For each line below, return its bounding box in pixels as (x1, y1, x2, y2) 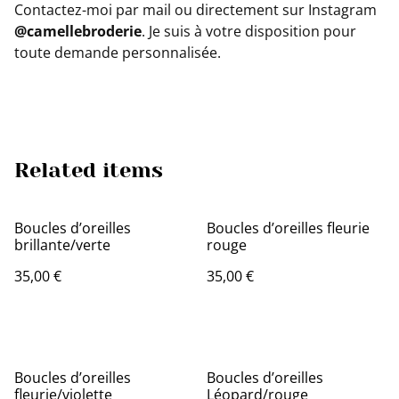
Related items (14, 158, 163, 183)
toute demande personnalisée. (14, 43, 221, 63)
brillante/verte (14, 235, 110, 256)
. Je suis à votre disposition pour (142, 21, 356, 42)
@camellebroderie (14, 21, 142, 42)
